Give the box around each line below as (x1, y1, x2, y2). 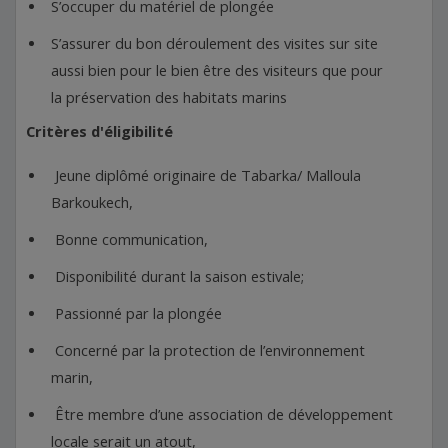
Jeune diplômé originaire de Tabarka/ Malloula (51, 165, 361, 186)
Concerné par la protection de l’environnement (51, 340, 365, 361)
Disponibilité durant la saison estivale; (51, 266, 304, 287)
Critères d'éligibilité (26, 121, 173, 142)
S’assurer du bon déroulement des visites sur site (51, 33, 378, 54)
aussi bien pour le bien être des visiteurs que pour (51, 60, 383, 81)
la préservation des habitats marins (51, 87, 287, 108)
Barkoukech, (51, 192, 133, 213)
